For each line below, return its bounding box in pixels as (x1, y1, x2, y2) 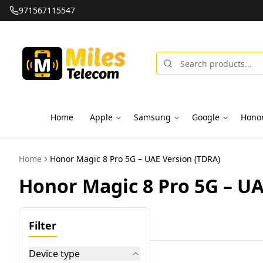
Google (191, 112, 220, 123)
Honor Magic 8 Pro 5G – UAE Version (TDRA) (50, 153, 220, 164)
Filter (29, 218, 56, 232)
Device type (29, 247, 80, 260)
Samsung (133, 112, 171, 123)
